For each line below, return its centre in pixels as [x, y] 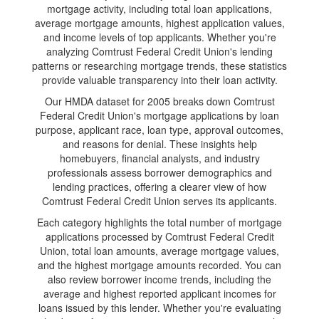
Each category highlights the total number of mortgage [159, 222]
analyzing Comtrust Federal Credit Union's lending [159, 51]
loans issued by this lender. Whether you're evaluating [159, 308]
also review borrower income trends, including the [159, 279]
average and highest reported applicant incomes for [159, 293]
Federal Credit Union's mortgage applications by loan [159, 115]
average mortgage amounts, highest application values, [159, 23]
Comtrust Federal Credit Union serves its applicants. [159, 201]
